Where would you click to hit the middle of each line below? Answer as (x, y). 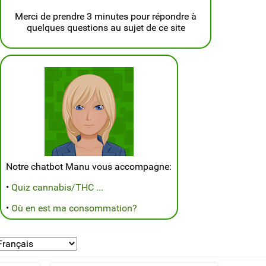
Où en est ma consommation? (74, 208)
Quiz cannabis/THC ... (57, 187)
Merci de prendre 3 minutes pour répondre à (106, 16)
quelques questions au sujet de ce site (106, 27)
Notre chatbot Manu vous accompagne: (89, 166)
